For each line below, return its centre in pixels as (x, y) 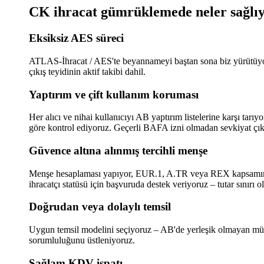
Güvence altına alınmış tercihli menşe (118, 150)
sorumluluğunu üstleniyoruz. (82, 240)
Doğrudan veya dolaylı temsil (100, 207)
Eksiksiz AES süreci (76, 38)
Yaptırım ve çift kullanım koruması (113, 94)
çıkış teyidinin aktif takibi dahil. (87, 71)
